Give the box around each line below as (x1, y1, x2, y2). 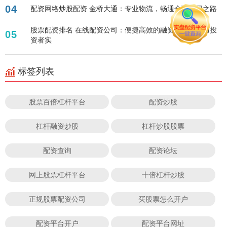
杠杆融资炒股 (35, 121, 79, 131)
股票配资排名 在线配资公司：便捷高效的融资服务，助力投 (30, 25, 217, 35)
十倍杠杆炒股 (142, 170, 185, 180)
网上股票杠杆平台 (28, 170, 86, 180)
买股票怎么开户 (138, 194, 188, 204)
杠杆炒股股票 (142, 121, 185, 131)
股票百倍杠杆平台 (28, 97, 86, 107)
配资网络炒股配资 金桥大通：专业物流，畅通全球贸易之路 (30, 4, 217, 14)
